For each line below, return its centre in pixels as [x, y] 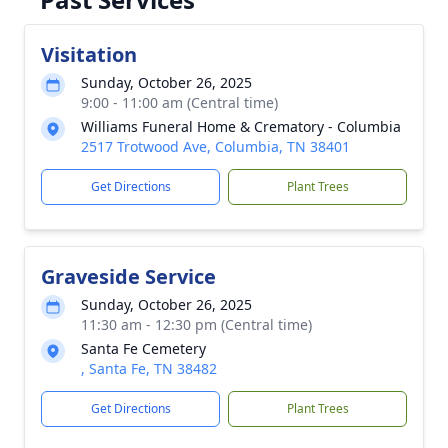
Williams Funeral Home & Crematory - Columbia [241, 126]
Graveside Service [128, 276]
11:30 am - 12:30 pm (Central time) [196, 324]
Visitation [89, 54]
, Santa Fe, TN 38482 [149, 368]
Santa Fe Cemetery [143, 348]
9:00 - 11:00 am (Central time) [179, 102]
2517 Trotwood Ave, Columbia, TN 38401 [215, 146]
